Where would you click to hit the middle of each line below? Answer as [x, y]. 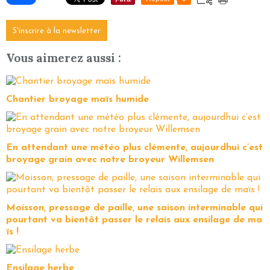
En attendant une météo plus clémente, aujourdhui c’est [134, 148]
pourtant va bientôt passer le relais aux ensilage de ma [134, 220]
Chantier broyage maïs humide [77, 100]
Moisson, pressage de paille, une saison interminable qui [134, 208]
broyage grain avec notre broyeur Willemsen [110, 160]
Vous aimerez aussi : [64, 58]
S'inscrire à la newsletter [57, 31]
